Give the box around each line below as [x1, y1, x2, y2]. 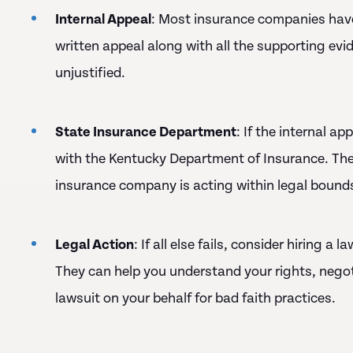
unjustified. [55, 65, 125, 81]
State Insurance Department [55, 124, 236, 140]
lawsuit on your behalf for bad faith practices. [55, 290, 336, 307]
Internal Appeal [55, 11, 151, 28]
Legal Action [55, 236, 134, 253]
